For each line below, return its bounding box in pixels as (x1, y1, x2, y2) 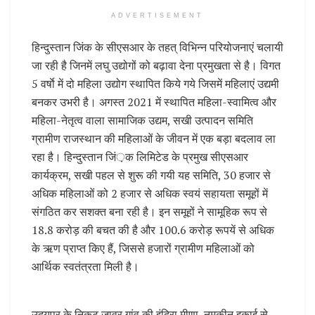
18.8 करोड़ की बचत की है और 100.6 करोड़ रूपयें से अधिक (32, 222, 274, 238)
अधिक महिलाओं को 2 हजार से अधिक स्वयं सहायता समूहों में (32, 186, 268, 202)
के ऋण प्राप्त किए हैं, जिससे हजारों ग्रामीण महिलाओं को (32, 240, 255, 257)
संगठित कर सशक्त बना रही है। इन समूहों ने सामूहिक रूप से (32, 204, 267, 220)
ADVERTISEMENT (111, 12, 204, 20)
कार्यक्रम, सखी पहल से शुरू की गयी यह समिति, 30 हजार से (32, 167, 271, 184)
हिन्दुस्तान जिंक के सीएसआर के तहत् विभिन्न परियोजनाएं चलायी (32, 39, 283, 56)
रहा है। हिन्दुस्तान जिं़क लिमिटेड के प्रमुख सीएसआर (32, 149, 248, 165)
